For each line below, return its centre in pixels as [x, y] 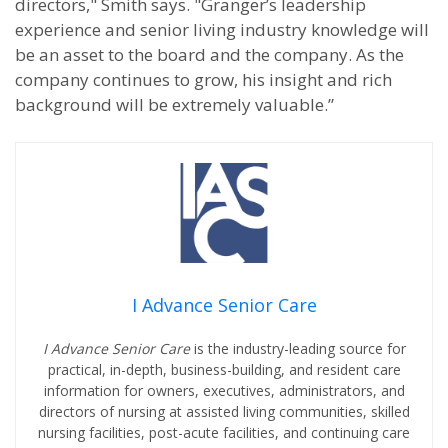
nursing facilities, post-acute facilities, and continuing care [224, 432]
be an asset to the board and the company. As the [209, 54]
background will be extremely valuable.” [174, 104]
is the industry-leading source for [299, 348]
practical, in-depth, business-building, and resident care [224, 369]
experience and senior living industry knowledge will [222, 29]
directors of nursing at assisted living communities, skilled [224, 411]
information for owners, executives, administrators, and [224, 390]
